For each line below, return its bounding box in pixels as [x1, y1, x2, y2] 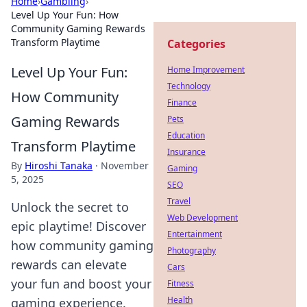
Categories [167, 36, 225, 51]
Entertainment [167, 228, 222, 240]
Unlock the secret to [11, 199, 129, 215]
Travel [167, 195, 191, 207]
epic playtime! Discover [11, 218, 146, 234]
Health [167, 294, 193, 306]
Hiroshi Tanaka [25, 159, 93, 172]
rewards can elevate [11, 256, 127, 273]
